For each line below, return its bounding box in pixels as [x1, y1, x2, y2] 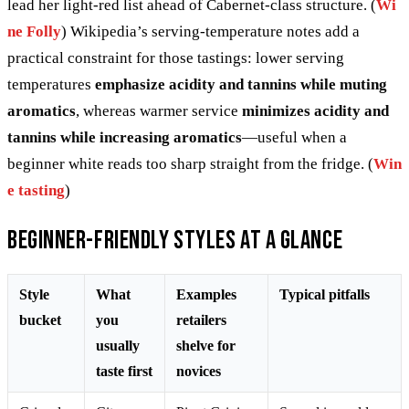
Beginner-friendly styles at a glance [7, 225, 343, 256]
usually [96, 337, 140, 353]
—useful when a [242, 128, 347, 146]
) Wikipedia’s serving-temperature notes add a [61, 22, 360, 40]
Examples [176, 286, 236, 302]
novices [176, 362, 221, 379]
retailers [176, 311, 226, 328]
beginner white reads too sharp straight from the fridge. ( [7, 154, 373, 173]
